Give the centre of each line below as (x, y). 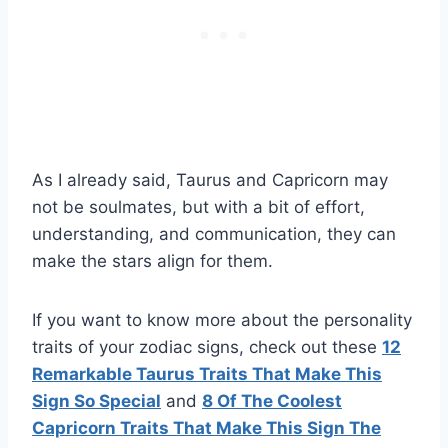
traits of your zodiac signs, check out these (207, 346)
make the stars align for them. (152, 260)
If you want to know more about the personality (222, 319)
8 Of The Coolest (272, 400)
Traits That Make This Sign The (248, 427)
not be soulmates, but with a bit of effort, (198, 206)
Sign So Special (96, 400)
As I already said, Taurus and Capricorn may (210, 179)
